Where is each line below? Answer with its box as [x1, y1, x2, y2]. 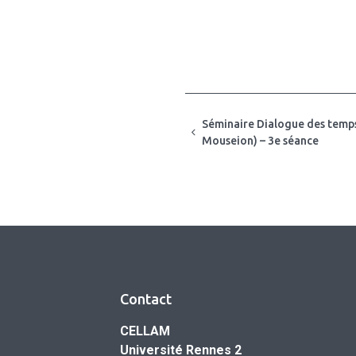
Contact [120, 290, 172, 307]
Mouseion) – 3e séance [201, 133, 319, 147]
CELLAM [120, 323, 170, 339]
